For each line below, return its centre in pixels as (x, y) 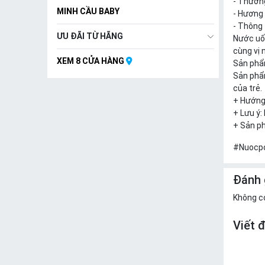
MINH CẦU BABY (88, 11)
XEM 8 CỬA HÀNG (91, 61)
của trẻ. (248, 88)
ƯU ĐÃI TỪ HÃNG (90, 36)
